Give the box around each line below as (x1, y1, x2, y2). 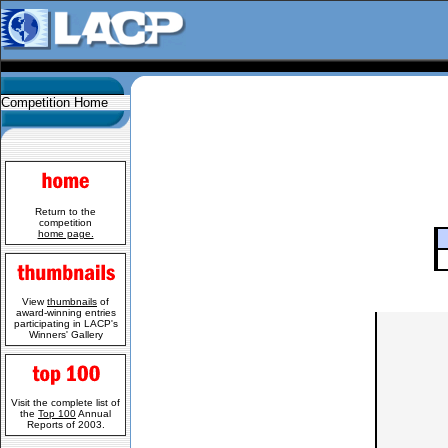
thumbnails (47, 296, 97, 307)
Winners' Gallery (28, 329, 103, 340)
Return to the (35, 206, 96, 217)
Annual (76, 408, 111, 419)
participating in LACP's (13, 318, 118, 329)
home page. (37, 228, 94, 239)
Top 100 (38, 408, 76, 419)
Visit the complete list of (11, 397, 120, 408)
